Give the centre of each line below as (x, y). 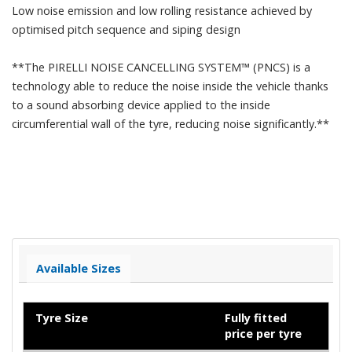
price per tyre (263, 333)
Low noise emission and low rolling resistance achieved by (162, 10)
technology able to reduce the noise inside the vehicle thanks (170, 86)
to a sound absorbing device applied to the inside (141, 104)
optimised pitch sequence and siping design (126, 29)
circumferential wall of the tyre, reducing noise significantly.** (170, 123)
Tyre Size (62, 317)
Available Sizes (79, 268)
